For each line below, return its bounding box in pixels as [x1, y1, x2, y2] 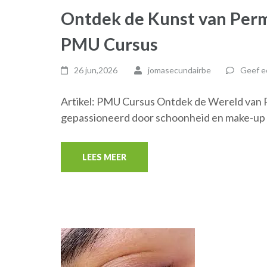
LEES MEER [82, 152, 126, 162]
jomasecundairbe [147, 65, 211, 75]
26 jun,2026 [74, 65, 118, 75]
